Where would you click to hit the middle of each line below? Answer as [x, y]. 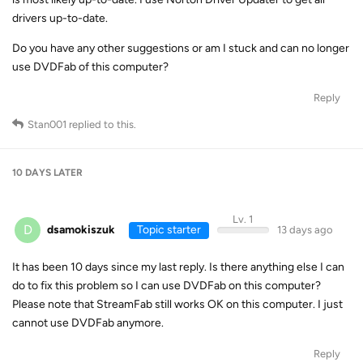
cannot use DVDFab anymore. [88, 323]
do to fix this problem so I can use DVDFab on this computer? [167, 286]
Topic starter [169, 229]
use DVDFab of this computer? [90, 66]
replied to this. [101, 124]
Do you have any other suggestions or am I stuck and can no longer [181, 48]
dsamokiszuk [81, 229]
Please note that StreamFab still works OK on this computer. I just [177, 304]
